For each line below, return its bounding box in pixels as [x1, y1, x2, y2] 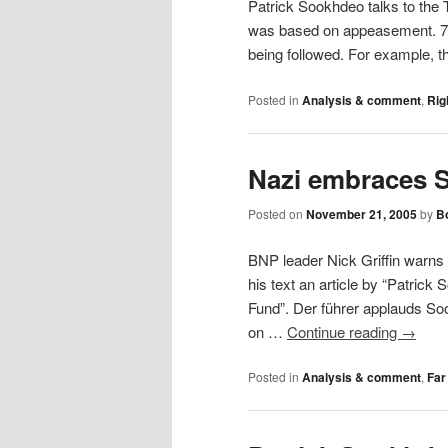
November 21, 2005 [306, 205, 417, 224]
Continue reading [287, 320, 401, 342]
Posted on [248, 205, 306, 223]
